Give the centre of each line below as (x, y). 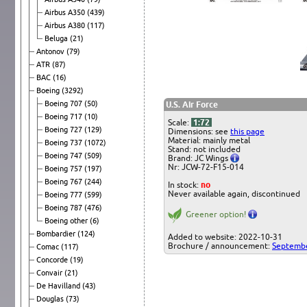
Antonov (51, 51)
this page (247, 131)
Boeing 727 (64, 129)
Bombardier (57, 233)
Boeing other (67, 220)
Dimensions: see (199, 131)
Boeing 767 (64, 181)
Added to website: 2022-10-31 (225, 236)
